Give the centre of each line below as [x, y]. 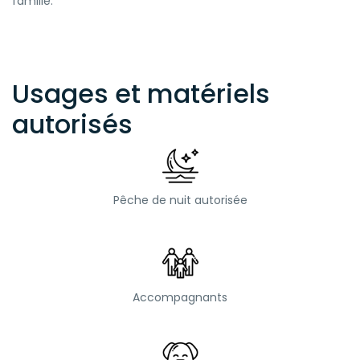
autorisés [72, 124]
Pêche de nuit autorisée [180, 200]
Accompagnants [180, 297]
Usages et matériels [141, 93]
